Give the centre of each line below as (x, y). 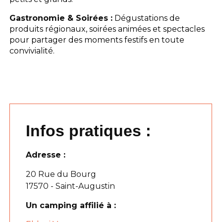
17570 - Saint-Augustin (71, 186)
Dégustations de (146, 18)
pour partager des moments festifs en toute (97, 40)
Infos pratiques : (89, 131)
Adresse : (46, 155)
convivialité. (32, 51)
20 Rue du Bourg (61, 174)
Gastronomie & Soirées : (61, 18)
